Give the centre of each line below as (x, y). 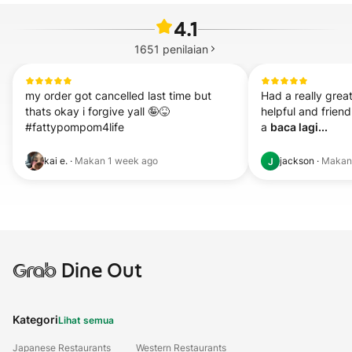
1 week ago (133, 161)
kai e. (56, 161)
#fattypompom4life (75, 127)
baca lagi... (299, 127)
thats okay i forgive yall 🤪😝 (97, 111)
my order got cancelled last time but (118, 95)
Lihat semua (86, 320)
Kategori (35, 319)
